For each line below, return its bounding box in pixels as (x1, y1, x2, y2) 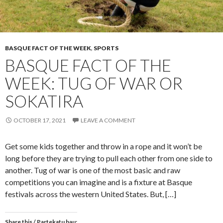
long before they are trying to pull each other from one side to (5, 153, 213, 163)
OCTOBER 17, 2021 (13, 116, 66, 124)
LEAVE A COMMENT (81, 116, 135, 124)
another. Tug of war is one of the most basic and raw (5, 165, 180, 175)
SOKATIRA (5, 91, 83, 111)
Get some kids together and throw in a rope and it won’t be (5, 141, 202, 151)
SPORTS (94, 44, 118, 52)
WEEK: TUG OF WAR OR (5, 73, 183, 93)
